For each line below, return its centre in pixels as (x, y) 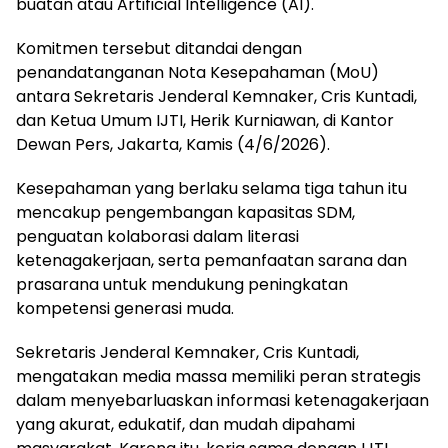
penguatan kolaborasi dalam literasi (157, 237)
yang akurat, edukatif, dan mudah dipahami (185, 425)
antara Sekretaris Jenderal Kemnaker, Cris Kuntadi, (216, 97)
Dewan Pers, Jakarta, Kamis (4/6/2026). (173, 145)
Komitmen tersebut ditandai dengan (159, 49)
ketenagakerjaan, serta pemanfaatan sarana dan (211, 261)
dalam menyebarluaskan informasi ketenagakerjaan (222, 401)
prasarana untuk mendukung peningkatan (182, 285)
